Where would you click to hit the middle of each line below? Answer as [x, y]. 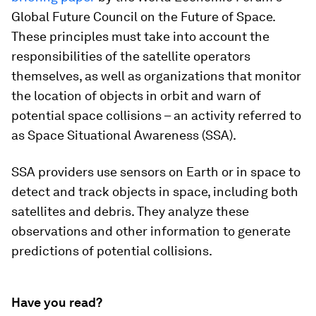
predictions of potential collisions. [112, 251]
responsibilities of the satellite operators [131, 56]
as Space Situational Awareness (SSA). [124, 135]
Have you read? [57, 302]
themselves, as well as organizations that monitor [156, 76]
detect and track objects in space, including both [155, 192]
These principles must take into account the [140, 36]
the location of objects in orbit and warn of [136, 96]
